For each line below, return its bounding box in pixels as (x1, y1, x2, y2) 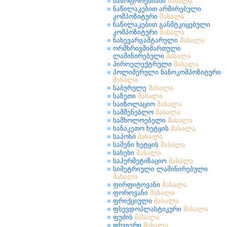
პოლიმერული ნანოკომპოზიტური (113, 68, 221, 76)
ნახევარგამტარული (113, 36, 180, 44)
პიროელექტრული (113, 60, 174, 68)
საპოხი (113, 133, 138, 140)
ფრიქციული (113, 197, 154, 205)
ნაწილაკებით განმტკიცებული (113, 21, 210, 28)
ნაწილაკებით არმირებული (113, 5, 201, 13)
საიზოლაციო (113, 100, 157, 108)
